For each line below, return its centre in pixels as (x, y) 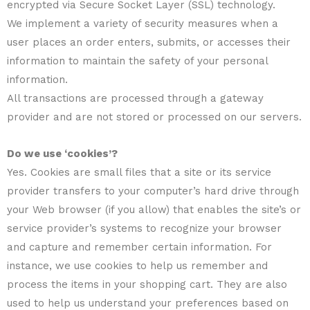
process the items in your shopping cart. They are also (147, 285)
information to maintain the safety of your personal (137, 61)
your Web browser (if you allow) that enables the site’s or (154, 210)
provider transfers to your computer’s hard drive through (153, 191)
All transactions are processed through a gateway (135, 98)
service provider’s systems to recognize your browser (144, 229)
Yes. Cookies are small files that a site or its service (139, 173)
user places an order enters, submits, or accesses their (149, 42)
